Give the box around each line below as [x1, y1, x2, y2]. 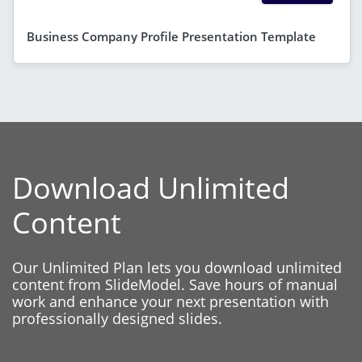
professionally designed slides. [12, 308, 222, 328]
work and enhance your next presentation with [12, 291, 329, 311]
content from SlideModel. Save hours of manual [12, 274, 338, 294]
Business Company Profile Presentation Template [27, 27, 316, 44]
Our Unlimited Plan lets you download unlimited [12, 257, 342, 277]
